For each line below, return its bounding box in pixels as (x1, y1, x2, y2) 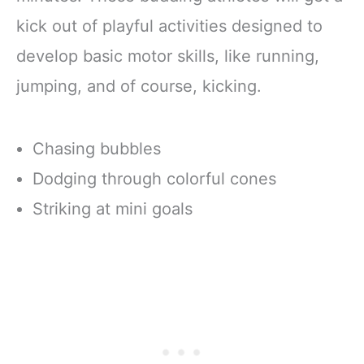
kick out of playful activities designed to (16, 15, 323, 36)
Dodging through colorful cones (32, 168, 276, 188)
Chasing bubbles (32, 138, 161, 158)
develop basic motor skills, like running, (16, 45, 319, 66)
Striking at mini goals (32, 198, 193, 219)
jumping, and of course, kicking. (16, 76, 262, 96)
